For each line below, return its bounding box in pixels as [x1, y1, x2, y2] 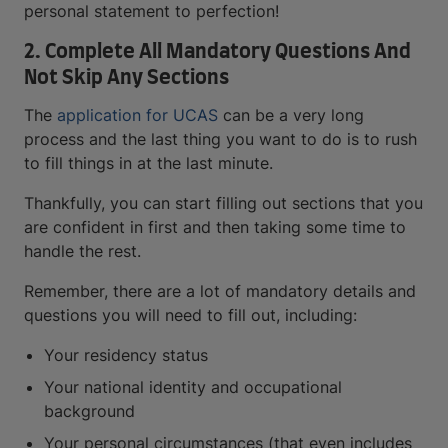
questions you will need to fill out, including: [24, 305, 357, 326]
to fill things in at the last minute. [24, 153, 273, 174]
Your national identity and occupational [44, 377, 342, 398]
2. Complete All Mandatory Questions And [24, 42, 411, 63]
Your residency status [44, 345, 208, 366]
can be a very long [218, 105, 364, 126]
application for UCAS [57, 105, 218, 126]
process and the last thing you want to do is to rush [24, 129, 417, 150]
